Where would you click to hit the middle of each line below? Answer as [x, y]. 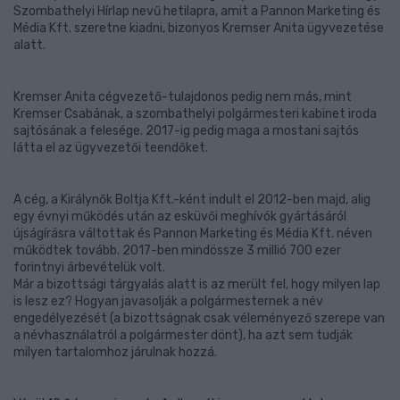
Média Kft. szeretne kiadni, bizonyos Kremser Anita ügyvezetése [199, 28]
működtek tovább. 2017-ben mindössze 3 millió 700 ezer [177, 250]
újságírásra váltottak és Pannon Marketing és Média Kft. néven [193, 233]
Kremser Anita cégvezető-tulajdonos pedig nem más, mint [183, 97]
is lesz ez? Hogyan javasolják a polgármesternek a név [168, 301]
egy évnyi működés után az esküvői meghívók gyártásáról [180, 217]
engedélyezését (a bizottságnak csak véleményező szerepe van [199, 318]
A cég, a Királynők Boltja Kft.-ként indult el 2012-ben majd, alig [192, 200]
